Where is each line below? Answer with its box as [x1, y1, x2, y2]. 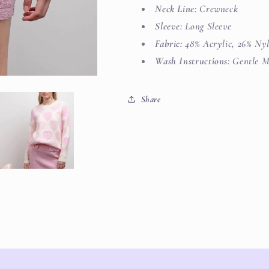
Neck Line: [155, 2, 200, 15]
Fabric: [155, 37, 183, 50]
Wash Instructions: [155, 54, 230, 67]
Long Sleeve [185, 19, 232, 32]
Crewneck [199, 2, 238, 15]
